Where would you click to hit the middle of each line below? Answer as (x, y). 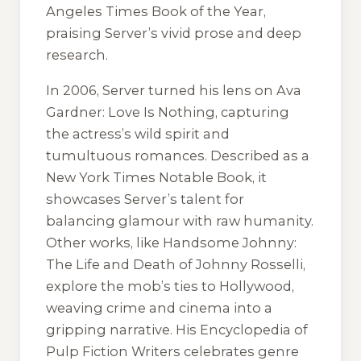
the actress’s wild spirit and (138, 134)
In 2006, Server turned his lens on (161, 91)
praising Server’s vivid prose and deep (174, 33)
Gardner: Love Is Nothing (131, 112)
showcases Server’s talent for (145, 199)
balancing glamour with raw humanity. (180, 221)
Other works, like (104, 243)
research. (77, 54)
